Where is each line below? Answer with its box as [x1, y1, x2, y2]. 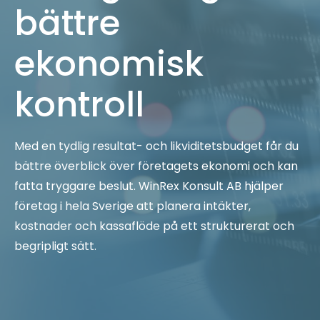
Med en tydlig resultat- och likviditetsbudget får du [14, 138, 299, 155]
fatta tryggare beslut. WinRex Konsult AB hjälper [14, 178, 284, 195]
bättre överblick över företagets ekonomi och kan [14, 158, 298, 175]
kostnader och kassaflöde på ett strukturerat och [14, 218, 294, 235]
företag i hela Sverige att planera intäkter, [14, 198, 251, 215]
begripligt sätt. [14, 238, 96, 255]
